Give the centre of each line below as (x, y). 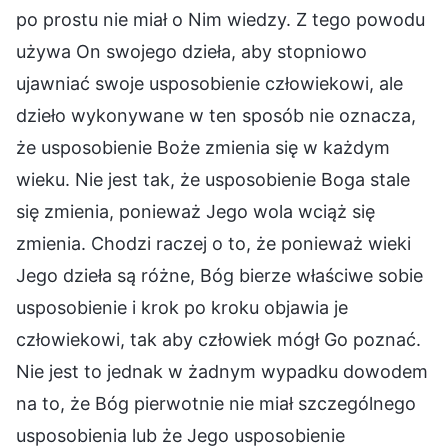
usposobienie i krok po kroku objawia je (182, 307)
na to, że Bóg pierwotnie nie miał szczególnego (216, 403)
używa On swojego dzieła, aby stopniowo (191, 51)
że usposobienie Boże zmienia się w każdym (203, 147)
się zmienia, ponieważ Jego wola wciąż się (195, 211)
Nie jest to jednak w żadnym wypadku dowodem (222, 371)
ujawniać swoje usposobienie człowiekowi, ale (209, 83)
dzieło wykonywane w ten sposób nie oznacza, (216, 115)
